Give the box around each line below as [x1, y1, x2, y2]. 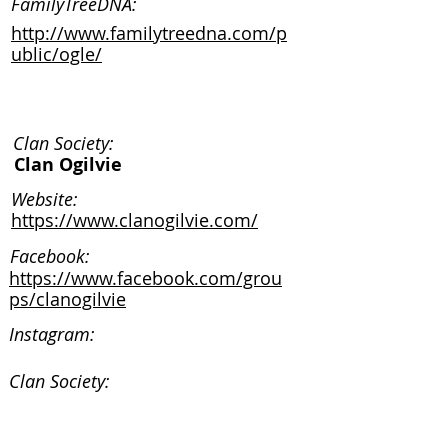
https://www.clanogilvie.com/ [11, 208, 258, 232]
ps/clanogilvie [9, 287, 126, 311]
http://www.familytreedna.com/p [11, 21, 287, 45]
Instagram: [9, 322, 95, 346]
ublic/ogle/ [11, 42, 102, 66]
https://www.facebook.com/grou [9, 266, 282, 290]
